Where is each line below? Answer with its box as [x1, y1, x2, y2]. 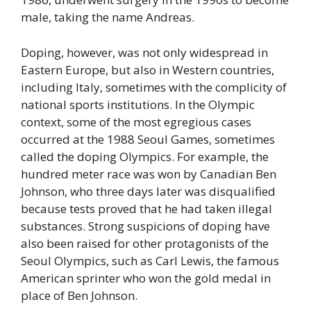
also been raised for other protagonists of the [21, 235, 269, 251]
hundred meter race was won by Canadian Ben [21, 165, 276, 182]
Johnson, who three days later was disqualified [21, 183, 276, 199]
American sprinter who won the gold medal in [21, 269, 271, 286]
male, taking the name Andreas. [21, 9, 194, 25]
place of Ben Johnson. [21, 287, 137, 303]
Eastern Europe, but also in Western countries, [21, 61, 274, 78]
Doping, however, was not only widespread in [21, 44, 268, 60]
